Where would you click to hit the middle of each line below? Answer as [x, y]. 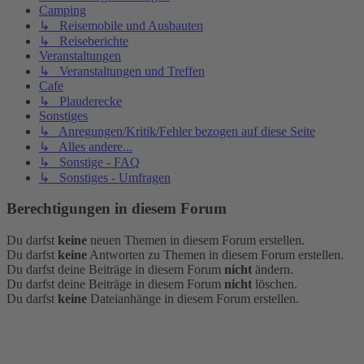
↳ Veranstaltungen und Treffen [122, 71]
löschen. [275, 284]
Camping [63, 10]
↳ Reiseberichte [84, 41]
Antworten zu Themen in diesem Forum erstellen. [215, 255]
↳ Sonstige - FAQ [89, 162]
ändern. [273, 270]
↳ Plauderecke [80, 101]
